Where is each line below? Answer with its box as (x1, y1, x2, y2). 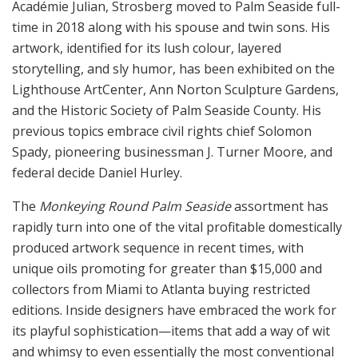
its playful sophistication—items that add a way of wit (12, 322, 330, 340)
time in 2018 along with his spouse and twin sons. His (12, 18, 330, 37)
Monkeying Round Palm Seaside (39, 197, 231, 216)
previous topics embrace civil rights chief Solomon (12, 122, 312, 141)
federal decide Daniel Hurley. (12, 164, 182, 182)
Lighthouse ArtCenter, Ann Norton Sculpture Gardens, (12, 81, 339, 99)
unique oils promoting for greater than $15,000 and (12, 260, 322, 278)
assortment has (231, 197, 328, 216)
